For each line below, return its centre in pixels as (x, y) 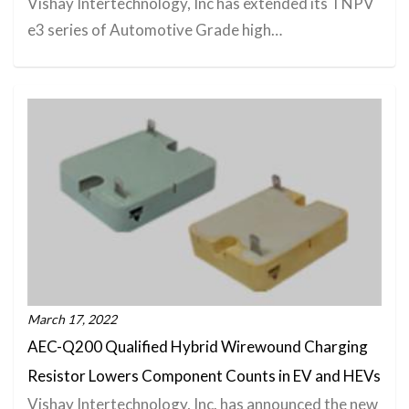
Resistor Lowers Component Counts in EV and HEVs (204, 375)
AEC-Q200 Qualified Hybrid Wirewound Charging (198, 346)
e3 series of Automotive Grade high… (155, 30)
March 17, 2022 (72, 319)
